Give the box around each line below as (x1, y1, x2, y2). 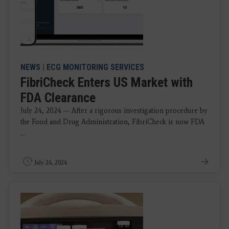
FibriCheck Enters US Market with (20, 74, 193, 90)
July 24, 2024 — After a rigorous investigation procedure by (20, 106, 208, 115)
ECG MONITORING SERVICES (47, 62, 144, 72)
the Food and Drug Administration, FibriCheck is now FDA (20, 117, 204, 126)
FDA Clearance (20, 89, 96, 105)
